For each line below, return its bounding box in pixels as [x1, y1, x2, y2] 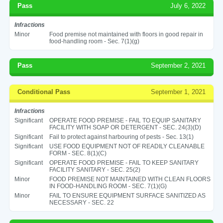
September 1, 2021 [151, 88, 206, 96]
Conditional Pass [17, 88, 70, 96]
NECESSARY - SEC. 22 [49, 199, 114, 206]
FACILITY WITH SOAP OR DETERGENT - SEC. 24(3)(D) [49, 123, 201, 131]
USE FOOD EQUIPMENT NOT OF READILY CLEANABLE [49, 142, 205, 150]
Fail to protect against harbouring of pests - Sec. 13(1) [49, 133, 194, 140]
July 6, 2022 [170, 1, 206, 9]
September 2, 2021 [151, 61, 206, 69]
